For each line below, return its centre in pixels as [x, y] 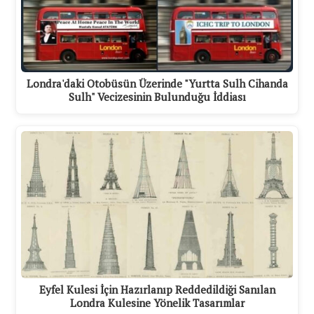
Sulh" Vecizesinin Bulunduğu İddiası [157, 97]
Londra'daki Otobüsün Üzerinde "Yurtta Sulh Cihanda [157, 84]
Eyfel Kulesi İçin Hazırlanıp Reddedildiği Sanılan [157, 289]
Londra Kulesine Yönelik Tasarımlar [157, 302]
